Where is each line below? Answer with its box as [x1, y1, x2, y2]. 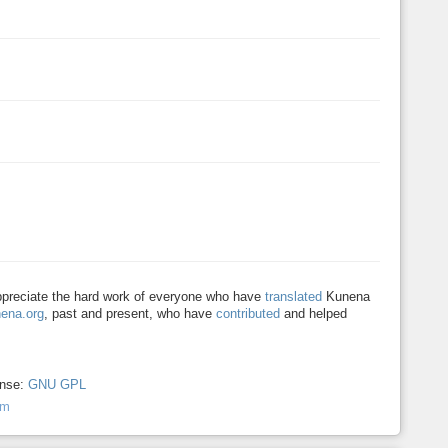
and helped [280, 306, 348, 322]
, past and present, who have [44, 306, 217, 322]
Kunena [322, 289, 371, 305]
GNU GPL [27, 377, 86, 393]
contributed [216, 306, 281, 322]
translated [265, 289, 323, 305]
